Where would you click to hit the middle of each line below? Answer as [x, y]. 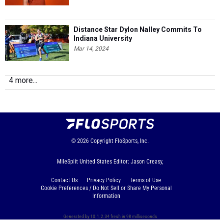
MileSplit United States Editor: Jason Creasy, [110, 162]
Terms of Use [146, 180]
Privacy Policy [104, 180]
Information [106, 196]
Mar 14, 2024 [91, 49]
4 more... [23, 81]
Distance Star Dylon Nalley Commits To [138, 30]
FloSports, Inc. [132, 141]
